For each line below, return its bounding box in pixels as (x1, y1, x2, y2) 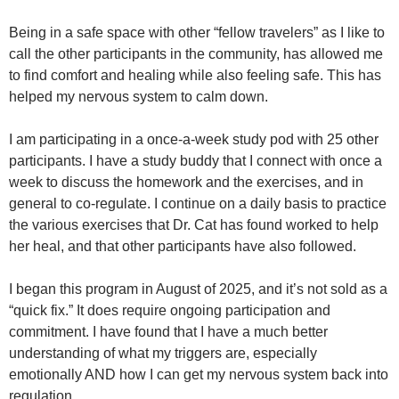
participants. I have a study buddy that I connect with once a (9, 153, 382, 168)
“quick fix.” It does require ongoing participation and (9, 303, 330, 318)
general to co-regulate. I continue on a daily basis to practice (9, 196, 387, 211)
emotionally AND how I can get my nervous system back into (9, 367, 388, 382)
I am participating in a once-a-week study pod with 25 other (9, 132, 379, 147)
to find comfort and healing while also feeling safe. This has (9, 68, 381, 83)
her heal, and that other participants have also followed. (9, 239, 356, 254)
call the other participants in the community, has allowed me (9, 46, 383, 61)
